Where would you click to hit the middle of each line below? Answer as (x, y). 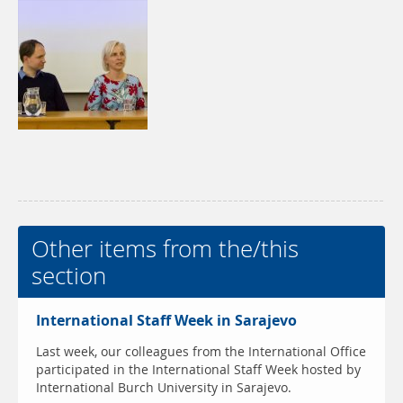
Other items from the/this (165, 249)
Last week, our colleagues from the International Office (201, 352)
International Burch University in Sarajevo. (164, 388)
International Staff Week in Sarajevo (166, 321)
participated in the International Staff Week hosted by (198, 370)
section (69, 276)
